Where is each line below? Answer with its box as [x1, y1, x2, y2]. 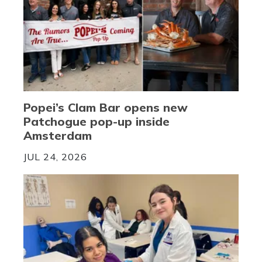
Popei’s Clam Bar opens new [23, 99, 188, 115]
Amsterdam [23, 127, 92, 143]
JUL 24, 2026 [23, 150, 87, 163]
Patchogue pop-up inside [23, 113, 170, 129]
